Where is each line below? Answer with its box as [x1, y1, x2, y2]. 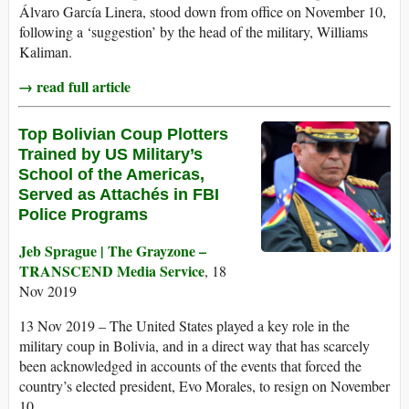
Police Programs [18, 205, 148, 225]
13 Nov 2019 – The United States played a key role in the [19, 316, 350, 336]
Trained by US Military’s [18, 145, 203, 164]
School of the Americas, [18, 165, 204, 184]
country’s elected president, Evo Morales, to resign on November [19, 376, 390, 396]
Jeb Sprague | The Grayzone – [19, 240, 206, 262]
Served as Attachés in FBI [18, 185, 219, 204]
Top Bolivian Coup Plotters [18, 125, 228, 144]
